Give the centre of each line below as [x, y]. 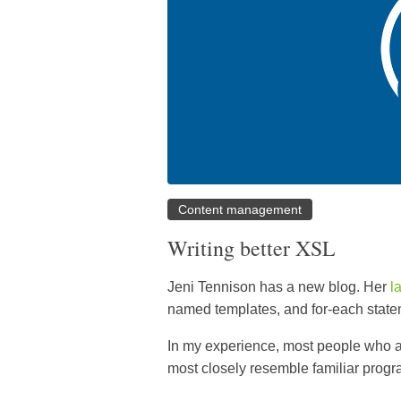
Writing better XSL [252, 248]
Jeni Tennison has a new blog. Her [279, 287]
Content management [240, 210]
